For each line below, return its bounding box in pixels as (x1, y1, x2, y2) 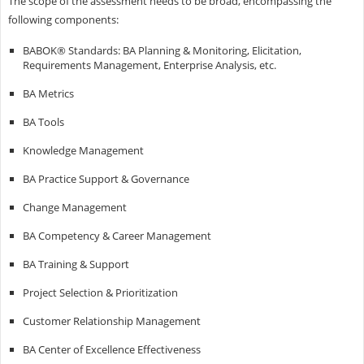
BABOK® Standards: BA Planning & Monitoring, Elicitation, (22, 42, 301, 58)
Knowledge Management (22, 142, 144, 158)
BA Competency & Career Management (22, 227, 211, 243)
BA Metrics (22, 85, 74, 101)
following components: (7, 11, 119, 27)
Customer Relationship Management (22, 313, 201, 328)
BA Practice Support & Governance (22, 171, 189, 186)
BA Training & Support (22, 256, 129, 271)
